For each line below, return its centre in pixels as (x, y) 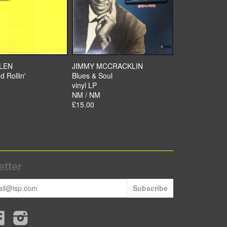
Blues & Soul (92, 75)
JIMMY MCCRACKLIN (107, 66)
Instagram (45, 215)
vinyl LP (84, 85)
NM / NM (86, 95)
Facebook (21, 215)
